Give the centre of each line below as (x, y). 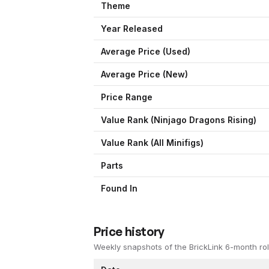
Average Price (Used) (146, 52)
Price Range (127, 97)
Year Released (132, 29)
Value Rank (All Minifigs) (152, 143)
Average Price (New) (144, 74)
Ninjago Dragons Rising (204, 120)
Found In (119, 189)
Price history (129, 232)
